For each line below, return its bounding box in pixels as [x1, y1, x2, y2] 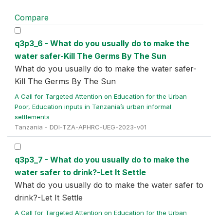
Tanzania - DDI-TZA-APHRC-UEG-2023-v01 [15, 123, 146, 131]
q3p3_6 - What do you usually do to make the [15, 38, 189, 48]
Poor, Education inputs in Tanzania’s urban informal [15, 103, 171, 110]
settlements [15, 113, 52, 121]
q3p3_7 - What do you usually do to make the [15, 155, 189, 164]
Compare [15, 13, 49, 22]
